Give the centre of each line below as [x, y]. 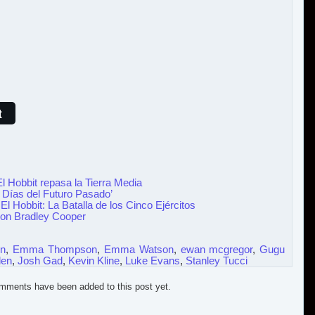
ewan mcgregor [217, 249]
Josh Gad [40, 261]
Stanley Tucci [217, 261]
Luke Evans [153, 261]
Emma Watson [139, 249]
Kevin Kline [94, 261]
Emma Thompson [55, 249]
